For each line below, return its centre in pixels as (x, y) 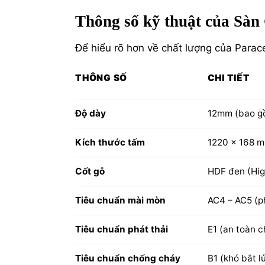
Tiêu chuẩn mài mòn (120, 201)
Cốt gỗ (90, 172)
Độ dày (91, 114)
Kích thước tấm (110, 143)
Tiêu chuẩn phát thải (122, 230)
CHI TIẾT (229, 77)
